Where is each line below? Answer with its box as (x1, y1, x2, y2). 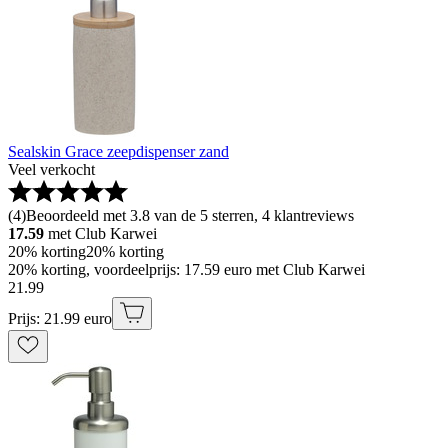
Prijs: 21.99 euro (8, 309, 112, 327)
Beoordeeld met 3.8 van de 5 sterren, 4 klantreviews (26, 206, 354, 224)
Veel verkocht (8, 160, 95, 178)
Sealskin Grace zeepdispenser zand (8, 142, 229, 160)
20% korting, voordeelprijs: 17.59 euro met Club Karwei (8, 260, 365, 278)
